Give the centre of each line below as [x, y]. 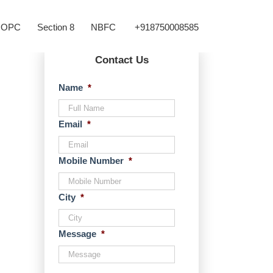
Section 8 [56, 27]
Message [77, 234]
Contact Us [122, 60]
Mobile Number [91, 161]
